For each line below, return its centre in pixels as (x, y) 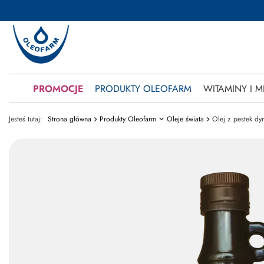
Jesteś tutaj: (27, 119)
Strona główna (70, 119)
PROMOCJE (58, 89)
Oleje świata (185, 119)
